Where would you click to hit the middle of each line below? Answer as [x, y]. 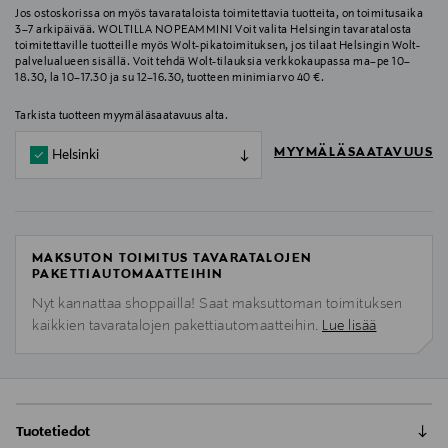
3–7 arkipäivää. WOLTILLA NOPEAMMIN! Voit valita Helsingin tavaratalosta [213, 30]
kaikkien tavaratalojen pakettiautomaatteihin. [177, 326]
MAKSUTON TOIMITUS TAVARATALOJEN [172, 259]
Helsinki [75, 155]
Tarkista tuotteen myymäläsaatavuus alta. [121, 116]
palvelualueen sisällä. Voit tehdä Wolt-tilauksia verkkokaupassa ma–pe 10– [213, 62]
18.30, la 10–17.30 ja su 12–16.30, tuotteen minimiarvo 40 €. [169, 78]
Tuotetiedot [53, 432]
